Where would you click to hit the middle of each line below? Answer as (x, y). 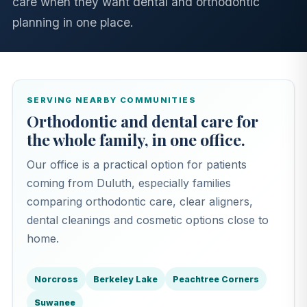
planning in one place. (73, 22)
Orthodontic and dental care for (143, 121)
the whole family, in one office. (136, 139)
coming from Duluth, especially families (129, 183)
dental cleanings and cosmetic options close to (148, 220)
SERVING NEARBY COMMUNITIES (111, 100)
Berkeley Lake (125, 279)
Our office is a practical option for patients (137, 164)
